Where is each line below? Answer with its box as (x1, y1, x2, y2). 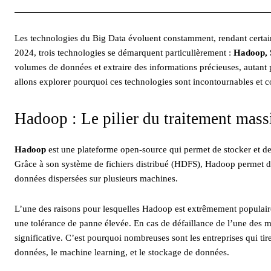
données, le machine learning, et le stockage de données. (15, 247, 229, 257)
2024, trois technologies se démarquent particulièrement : (15, 47, 233, 57)
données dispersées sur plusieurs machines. (15, 173, 178, 183)
